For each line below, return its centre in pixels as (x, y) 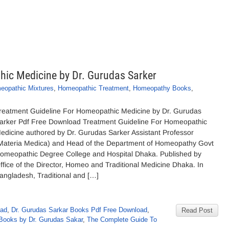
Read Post (197, 210)
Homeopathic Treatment (93, 88)
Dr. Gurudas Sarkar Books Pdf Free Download (79, 210)
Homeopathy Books (162, 88)
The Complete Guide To (122, 220)
